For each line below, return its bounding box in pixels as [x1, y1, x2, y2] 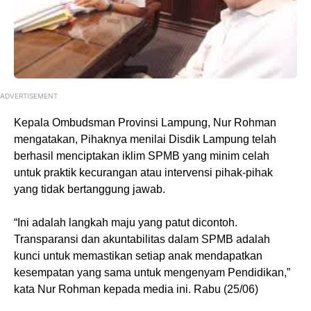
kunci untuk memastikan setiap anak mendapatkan [14, 249, 262, 262]
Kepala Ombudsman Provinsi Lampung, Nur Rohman [14, 116, 276, 128]
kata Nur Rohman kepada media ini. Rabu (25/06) [14, 283, 258, 295]
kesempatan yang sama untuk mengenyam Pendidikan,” [14, 266, 290, 278]
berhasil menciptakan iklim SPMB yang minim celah [14, 149, 269, 162]
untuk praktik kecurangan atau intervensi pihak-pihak [14, 166, 273, 178]
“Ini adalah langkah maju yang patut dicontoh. [14, 216, 237, 228]
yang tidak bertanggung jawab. [14, 183, 165, 195]
